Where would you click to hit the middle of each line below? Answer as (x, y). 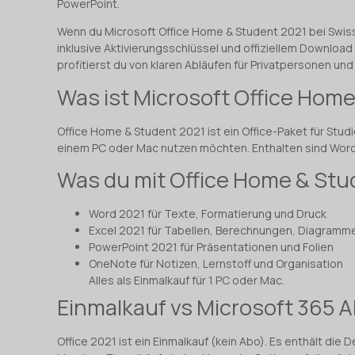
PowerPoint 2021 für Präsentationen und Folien (211, 247)
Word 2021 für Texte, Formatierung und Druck (208, 214)
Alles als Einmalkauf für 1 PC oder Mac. (187, 281)
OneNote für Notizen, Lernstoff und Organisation (216, 264)
